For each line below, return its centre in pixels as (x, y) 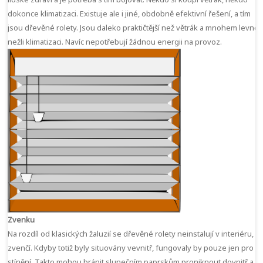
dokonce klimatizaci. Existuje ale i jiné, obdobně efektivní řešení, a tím (129, 13)
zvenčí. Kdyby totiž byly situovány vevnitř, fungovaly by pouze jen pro (131, 247)
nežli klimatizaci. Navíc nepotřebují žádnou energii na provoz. (115, 41)
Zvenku (21, 219)
